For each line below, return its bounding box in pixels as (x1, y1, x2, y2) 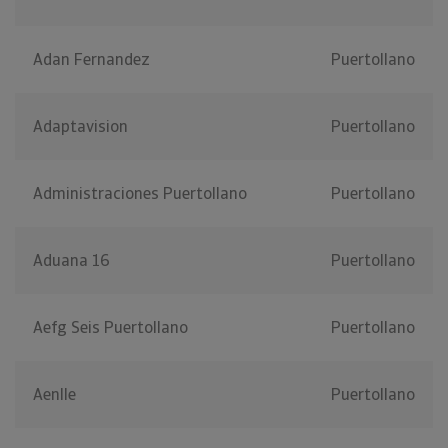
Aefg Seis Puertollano (33, 317, 188, 339)
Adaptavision (33, 116, 128, 138)
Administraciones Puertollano (33, 183, 247, 205)
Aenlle (33, 384, 76, 406)
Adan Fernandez (33, 49, 150, 71)
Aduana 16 (33, 250, 110, 272)
